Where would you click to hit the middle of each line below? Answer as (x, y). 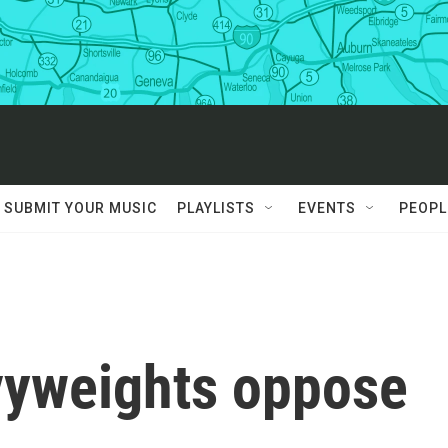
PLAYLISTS (216, 208)
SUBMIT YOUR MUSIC (80, 208)
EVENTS (327, 208)
